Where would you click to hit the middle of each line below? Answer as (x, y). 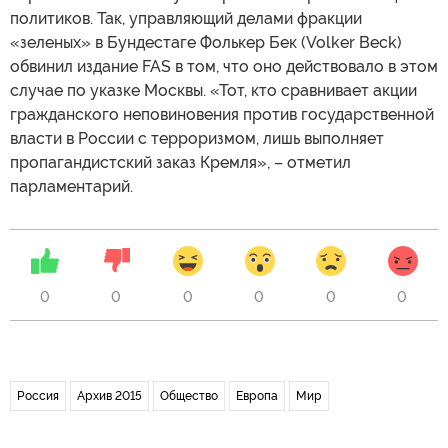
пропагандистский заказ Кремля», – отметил (180, 162)
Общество (189, 395)
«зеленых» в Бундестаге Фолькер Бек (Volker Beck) (206, 42)
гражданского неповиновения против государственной (222, 114)
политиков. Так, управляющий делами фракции (186, 18)
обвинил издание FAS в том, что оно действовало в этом (224, 66)
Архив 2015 (109, 395)
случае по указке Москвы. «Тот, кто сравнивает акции (213, 90)
